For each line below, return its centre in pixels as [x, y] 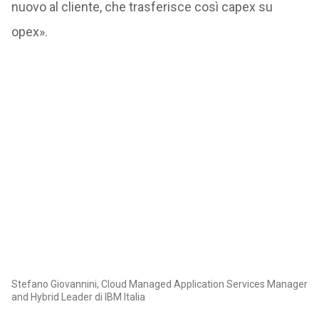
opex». [29, 31]
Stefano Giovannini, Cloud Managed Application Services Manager [159, 284]
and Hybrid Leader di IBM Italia [78, 297]
